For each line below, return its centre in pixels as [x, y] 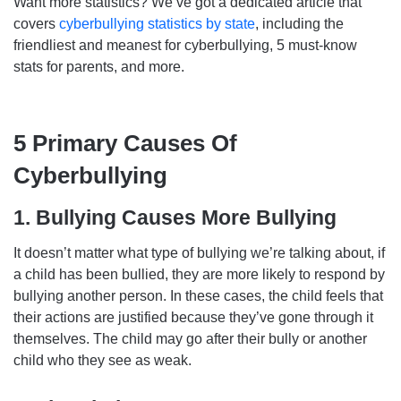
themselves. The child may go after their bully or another [190, 338]
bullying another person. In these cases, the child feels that [198, 295]
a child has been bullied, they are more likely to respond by [199, 274]
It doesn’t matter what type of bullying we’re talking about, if [199, 252]
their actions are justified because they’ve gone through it [193, 317]
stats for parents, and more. [99, 67]
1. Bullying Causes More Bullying [175, 218]
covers [36, 24]
